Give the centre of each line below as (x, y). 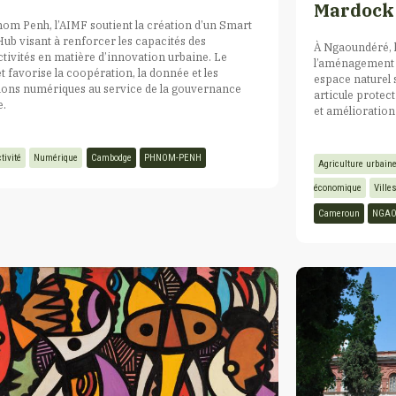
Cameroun (339, 213)
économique (338, 187)
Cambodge (111, 157)
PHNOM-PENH (172, 157)
